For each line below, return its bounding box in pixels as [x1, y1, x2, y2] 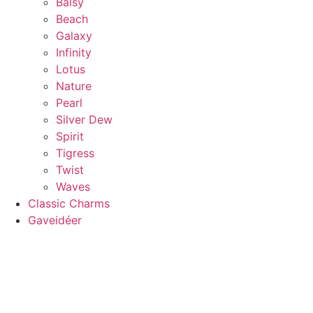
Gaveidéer [28, 212, 82, 227]
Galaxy [56, 28, 92, 43]
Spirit [56, 129, 84, 143]
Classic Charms [28, 196, 110, 210]
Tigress [56, 145, 94, 160]
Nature [56, 78, 92, 93]
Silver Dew [56, 112, 112, 126]
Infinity [56, 45, 92, 59]
